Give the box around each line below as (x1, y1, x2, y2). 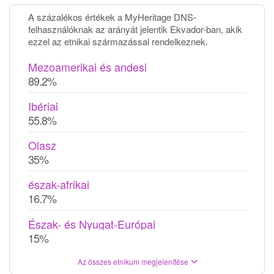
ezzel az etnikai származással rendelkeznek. (28, 35, 208, 48)
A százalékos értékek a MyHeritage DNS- (28, 10, 196, 23)
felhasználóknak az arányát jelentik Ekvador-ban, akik (28, 23, 242, 35)
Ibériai (28, 98, 58, 114)
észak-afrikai (28, 176, 89, 192)
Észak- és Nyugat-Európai (28, 216, 155, 232)
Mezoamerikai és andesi (28, 59, 147, 75)
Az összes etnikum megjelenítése (78, 256, 188, 267)
